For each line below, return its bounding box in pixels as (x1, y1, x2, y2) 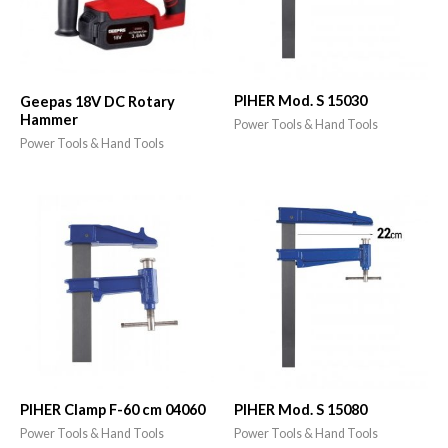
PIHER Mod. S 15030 (234, 92, 367, 110)
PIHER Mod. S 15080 (234, 400, 367, 418)
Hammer (20, 110, 78, 128)
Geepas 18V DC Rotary (20, 92, 175, 110)
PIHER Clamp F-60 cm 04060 (20, 400, 205, 418)
